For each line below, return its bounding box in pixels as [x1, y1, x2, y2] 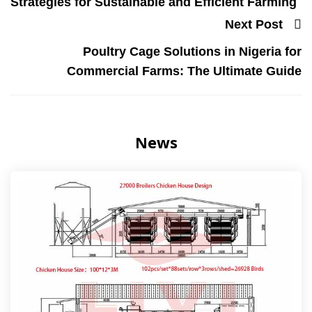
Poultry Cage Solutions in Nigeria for [83, 44, 302, 58]
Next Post [225, 17, 283, 31]
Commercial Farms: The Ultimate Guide [67, 63, 302, 78]
